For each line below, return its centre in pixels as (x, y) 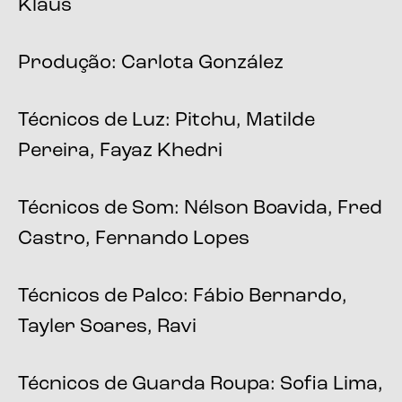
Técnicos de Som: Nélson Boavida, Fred (200, 209)
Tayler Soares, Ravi (107, 328)
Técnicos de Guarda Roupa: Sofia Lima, (201, 385)
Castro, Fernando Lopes (134, 240)
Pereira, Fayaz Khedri (120, 152)
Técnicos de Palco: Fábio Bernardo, (183, 297)
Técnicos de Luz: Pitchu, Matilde (166, 121)
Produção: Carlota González (151, 64)
